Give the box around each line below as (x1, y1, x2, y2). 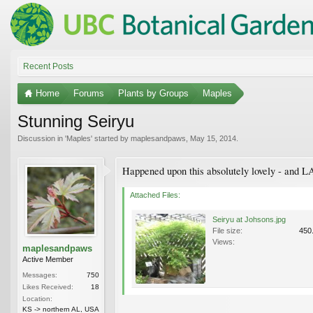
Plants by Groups (118, 87, 189, 99)
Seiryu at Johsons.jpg (212, 214, 286, 224)
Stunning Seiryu (17, 111, 134, 131)
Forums (73, 87, 104, 99)
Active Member (22, 254, 73, 263)
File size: (212, 226, 242, 235)
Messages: (22, 270, 57, 279)
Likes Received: (22, 282, 73, 291)
